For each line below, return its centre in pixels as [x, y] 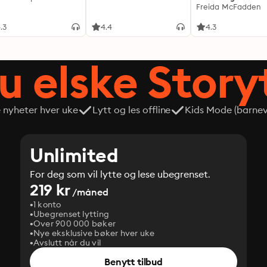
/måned [89, 192]
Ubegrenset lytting [72, 214]
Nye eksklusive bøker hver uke [94, 233]
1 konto [47, 204]
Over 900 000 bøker [75, 223]
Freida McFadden [229, 7]
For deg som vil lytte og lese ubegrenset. [120, 174]
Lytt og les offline [131, 110]
